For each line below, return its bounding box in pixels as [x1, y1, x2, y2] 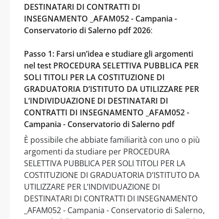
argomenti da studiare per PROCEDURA [24, 146, 170, 157]
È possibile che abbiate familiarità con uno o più [24, 134, 200, 145]
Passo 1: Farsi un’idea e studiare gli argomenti [24, 48, 193, 59]
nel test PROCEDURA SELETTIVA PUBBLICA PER [24, 60, 198, 71]
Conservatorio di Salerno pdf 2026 [24, 24, 151, 36]
